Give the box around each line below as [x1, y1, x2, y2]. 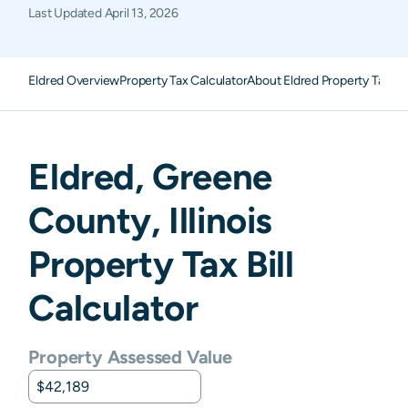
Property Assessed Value [28, 346, 232, 367]
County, [28, 199, 169, 241]
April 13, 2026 [104, 5, 178, 20]
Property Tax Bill [28, 242, 294, 285]
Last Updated [28, 5, 105, 20]
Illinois [168, 199, 272, 241]
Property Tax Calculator [119, 73, 248, 87]
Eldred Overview [28, 73, 120, 87]
